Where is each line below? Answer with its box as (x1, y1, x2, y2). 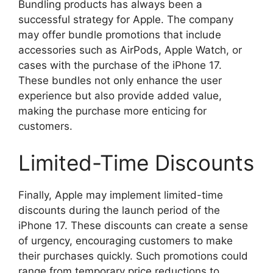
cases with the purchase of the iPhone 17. (18, 59, 222, 71)
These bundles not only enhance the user (18, 74, 222, 87)
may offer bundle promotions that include (18, 29, 221, 41)
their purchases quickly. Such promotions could (18, 249, 248, 262)
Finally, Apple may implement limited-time (18, 188, 223, 201)
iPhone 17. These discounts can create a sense (18, 219, 248, 232)
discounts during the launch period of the (18, 204, 220, 216)
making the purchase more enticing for (18, 105, 207, 117)
